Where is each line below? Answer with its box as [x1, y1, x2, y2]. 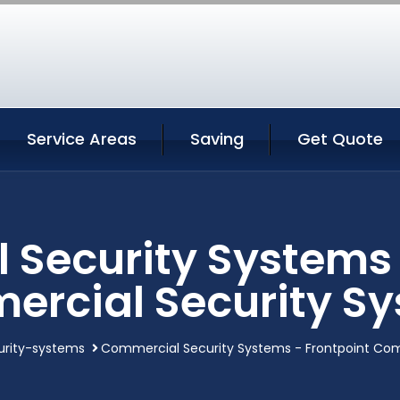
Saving [190, 128, 244, 150]
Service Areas [27, 128, 137, 150]
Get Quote [297, 128, 383, 150]
